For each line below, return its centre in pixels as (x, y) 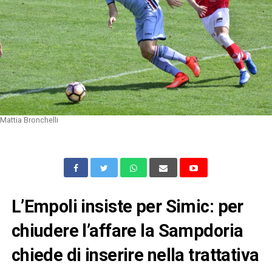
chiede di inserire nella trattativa (135, 255)
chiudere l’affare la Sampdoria (127, 230)
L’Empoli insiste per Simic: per (127, 206)
